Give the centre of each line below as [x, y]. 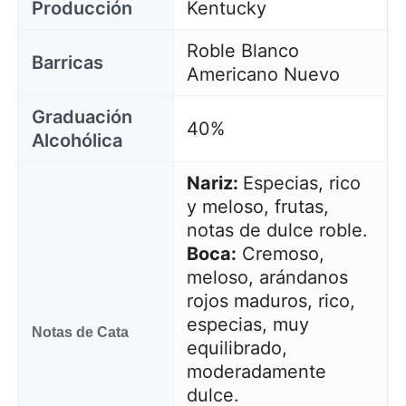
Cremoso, [280, 254]
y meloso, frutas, [257, 207]
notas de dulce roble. [277, 230]
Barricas [68, 63]
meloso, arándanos [267, 277]
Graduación [82, 117]
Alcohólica [77, 140]
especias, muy [247, 324]
